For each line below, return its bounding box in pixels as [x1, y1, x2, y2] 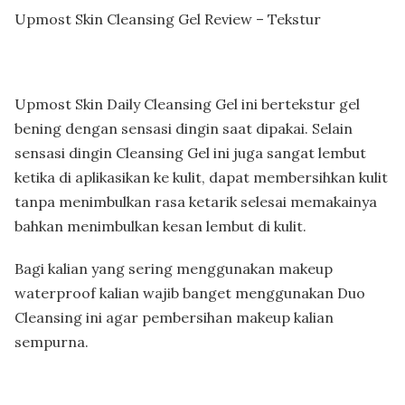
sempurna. [14, 332, 89, 351]
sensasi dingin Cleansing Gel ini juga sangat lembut [14, 143, 366, 162]
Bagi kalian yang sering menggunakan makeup [14, 259, 333, 278]
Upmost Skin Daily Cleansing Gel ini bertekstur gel [14, 94, 360, 113]
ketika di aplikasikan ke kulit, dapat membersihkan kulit [14, 167, 388, 186]
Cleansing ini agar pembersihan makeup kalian [14, 307, 334, 326]
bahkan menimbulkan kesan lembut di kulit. [14, 216, 306, 235]
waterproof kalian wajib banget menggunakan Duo [14, 283, 365, 302]
